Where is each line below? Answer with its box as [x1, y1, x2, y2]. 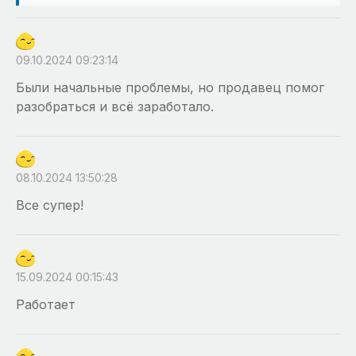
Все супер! [16, 197, 83, 214]
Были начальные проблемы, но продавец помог [16, 79, 324, 95]
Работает [16, 296, 75, 312]
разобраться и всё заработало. [16, 98, 214, 114]
